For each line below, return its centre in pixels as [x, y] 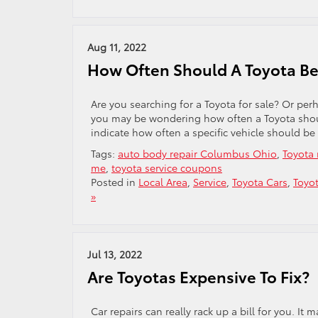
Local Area [163, 182]
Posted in [115, 182]
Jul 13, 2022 [115, 254]
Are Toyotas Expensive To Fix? [198, 276]
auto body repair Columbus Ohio [197, 153]
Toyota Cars [260, 182]
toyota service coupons [167, 168]
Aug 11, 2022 [117, 47]
